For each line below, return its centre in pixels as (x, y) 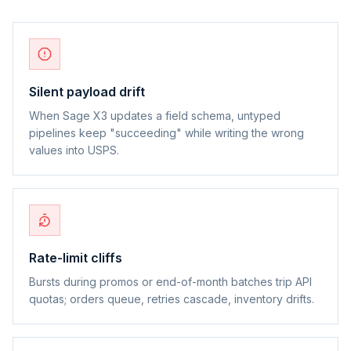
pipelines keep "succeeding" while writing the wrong (166, 132)
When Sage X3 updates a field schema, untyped (155, 115)
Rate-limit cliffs (76, 257)
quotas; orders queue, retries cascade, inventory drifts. (172, 299)
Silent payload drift (87, 91)
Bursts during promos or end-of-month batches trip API (170, 281)
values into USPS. (74, 150)
